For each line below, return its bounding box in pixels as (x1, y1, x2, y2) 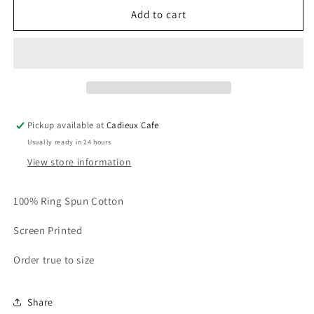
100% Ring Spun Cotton (13, 194, 127, 207)
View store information (27, 156, 132, 168)
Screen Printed (13, 224, 85, 237)
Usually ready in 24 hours (27, 137, 111, 146)
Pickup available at (27, 119, 107, 131)
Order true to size (13, 253, 97, 266)
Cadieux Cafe (107, 119, 159, 131)
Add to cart (130, 7, 186, 21)
